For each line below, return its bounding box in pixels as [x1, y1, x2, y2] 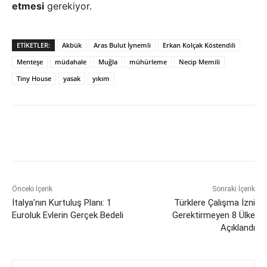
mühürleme [129, 57, 167, 67]
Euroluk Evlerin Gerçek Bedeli [12, 210, 123, 221]
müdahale [55, 57, 86, 67]
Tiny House [17, 74, 51, 83]
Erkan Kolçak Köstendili [163, 41, 235, 50]
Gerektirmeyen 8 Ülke [172, 210, 255, 221]
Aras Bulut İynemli [94, 41, 151, 50]
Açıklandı [220, 222, 255, 234]
